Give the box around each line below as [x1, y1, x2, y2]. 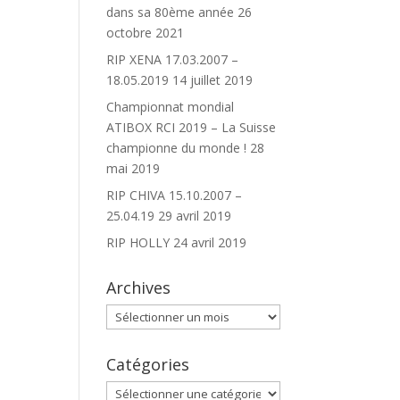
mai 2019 [106, 160, 161, 177]
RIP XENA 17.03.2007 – [106, 51, 239, 68]
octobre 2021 [106, 24, 185, 41]
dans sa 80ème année [106, 4, 235, 21]
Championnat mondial [106, 98, 235, 115]
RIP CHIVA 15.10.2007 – [106, 187, 243, 204]
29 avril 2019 [158, 207, 232, 224]
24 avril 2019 [173, 234, 247, 251]
